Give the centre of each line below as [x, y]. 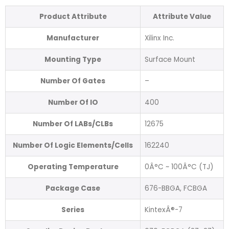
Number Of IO [73, 102]
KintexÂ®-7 [164, 210]
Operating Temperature [73, 167]
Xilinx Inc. [159, 38]
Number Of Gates [73, 81]
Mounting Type [73, 59]
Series [73, 210]
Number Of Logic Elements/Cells [73, 145]
